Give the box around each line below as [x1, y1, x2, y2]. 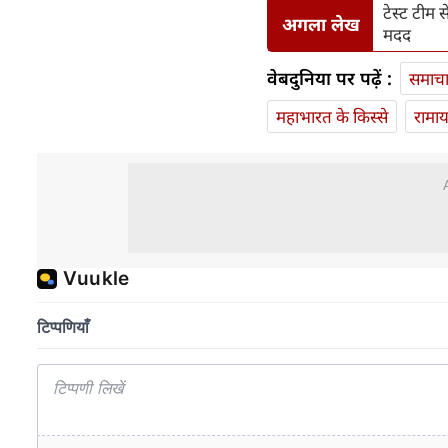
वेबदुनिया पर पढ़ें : [267, 66, 392, 91]
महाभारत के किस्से [276, 105, 388, 129]
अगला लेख [281, 11, 360, 36]
